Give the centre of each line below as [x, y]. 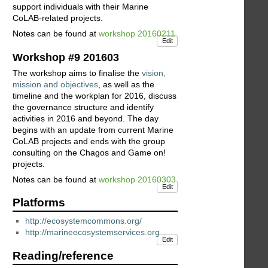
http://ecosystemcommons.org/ [83, 221]
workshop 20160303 [137, 179]
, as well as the [126, 84]
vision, [154, 73]
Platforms [39, 203]
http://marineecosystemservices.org [92, 232]
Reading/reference [63, 255]
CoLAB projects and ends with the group [89, 141]
